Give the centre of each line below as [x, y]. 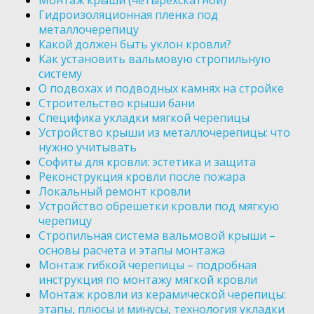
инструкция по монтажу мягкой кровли [148, 280]
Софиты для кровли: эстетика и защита [147, 162]
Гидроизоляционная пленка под [128, 15]
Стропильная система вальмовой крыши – [157, 236]
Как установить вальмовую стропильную [155, 59]
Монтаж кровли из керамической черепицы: [162, 295]
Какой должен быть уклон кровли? [135, 45]
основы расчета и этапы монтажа [132, 251]
